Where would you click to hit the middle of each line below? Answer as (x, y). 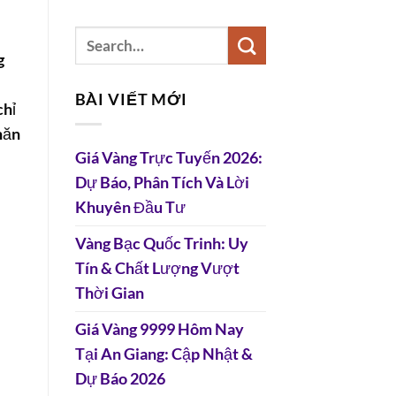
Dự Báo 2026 (120, 379)
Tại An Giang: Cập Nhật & (164, 354)
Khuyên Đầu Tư (130, 208)
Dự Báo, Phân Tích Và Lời (162, 183)
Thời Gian (109, 293)
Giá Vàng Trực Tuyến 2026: (168, 158)
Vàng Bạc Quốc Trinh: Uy (161, 244)
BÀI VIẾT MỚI (131, 100)
